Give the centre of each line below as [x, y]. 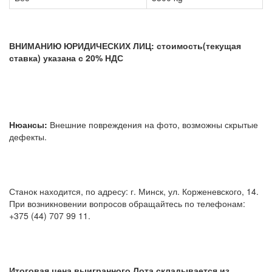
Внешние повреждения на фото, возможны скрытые [153, 124]
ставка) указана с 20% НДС [66, 57]
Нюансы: [28, 124]
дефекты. [102, 136]
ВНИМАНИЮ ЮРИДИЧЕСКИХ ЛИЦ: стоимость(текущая [125, 45]
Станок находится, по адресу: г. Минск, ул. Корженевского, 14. [134, 191]
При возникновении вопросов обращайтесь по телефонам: [127, 203]
